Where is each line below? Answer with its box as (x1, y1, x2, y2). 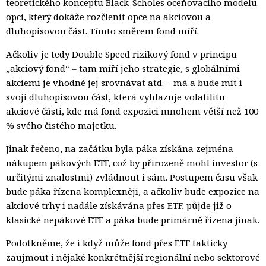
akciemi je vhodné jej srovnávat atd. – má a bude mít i (6, 76, 242, 88)
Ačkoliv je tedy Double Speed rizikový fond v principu (6, 47, 237, 60)
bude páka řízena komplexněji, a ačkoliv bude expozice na (6, 185, 259, 197)
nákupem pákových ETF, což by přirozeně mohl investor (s (6, 156, 258, 169)
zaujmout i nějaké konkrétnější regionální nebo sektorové (6, 251, 260, 263)
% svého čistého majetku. (6, 119, 116, 131)
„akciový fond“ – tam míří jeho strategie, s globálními (6, 62, 240, 74)
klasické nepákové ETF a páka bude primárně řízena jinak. (6, 213, 259, 226)
